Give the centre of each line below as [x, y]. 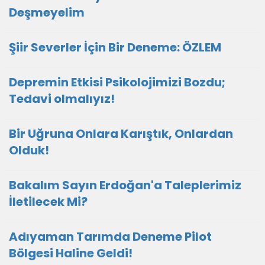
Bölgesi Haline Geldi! [71, 253]
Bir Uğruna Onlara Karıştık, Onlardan [121, 134]
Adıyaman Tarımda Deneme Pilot [110, 237]
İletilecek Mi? [48, 202]
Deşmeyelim [47, 12]
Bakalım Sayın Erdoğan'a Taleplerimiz [125, 185]
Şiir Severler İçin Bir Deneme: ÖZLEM [115, 47]
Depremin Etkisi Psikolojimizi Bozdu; [117, 82]
